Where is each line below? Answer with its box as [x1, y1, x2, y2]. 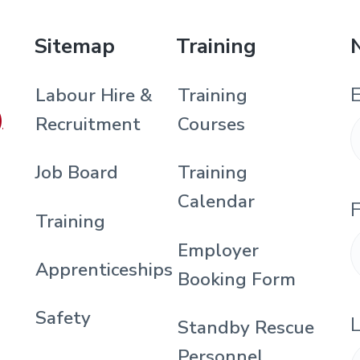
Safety [35, 305, 91, 331]
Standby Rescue [178, 314, 315, 340]
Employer [178, 237, 260, 263]
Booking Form [178, 266, 297, 292]
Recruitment [35, 111, 141, 137]
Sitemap [33, 32, 115, 61]
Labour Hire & [35, 82, 153, 108]
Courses [178, 111, 246, 137]
